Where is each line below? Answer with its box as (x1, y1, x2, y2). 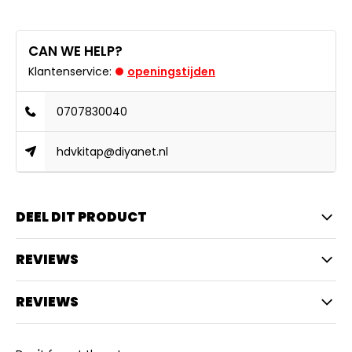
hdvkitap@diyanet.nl (57, 144, 169, 159)
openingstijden (127, 64, 215, 79)
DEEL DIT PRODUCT (16, 207, 147, 226)
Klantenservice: (28, 64, 112, 79)
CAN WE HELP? (28, 42, 123, 60)
